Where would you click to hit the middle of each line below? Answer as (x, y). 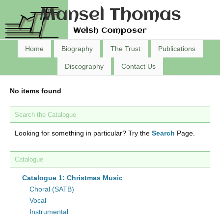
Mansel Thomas (110, 15)
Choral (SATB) (52, 189)
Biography (77, 49)
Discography (84, 66)
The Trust (125, 49)
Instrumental (49, 212)
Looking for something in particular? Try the (83, 133)
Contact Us (138, 66)
